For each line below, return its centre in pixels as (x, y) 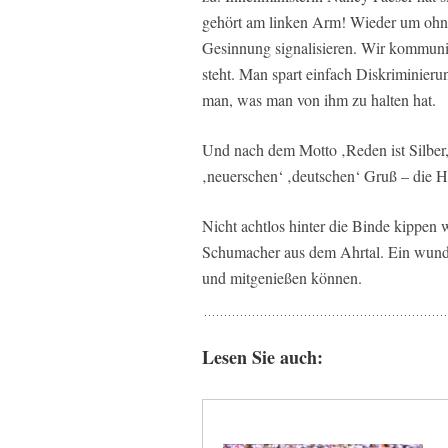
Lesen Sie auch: (265, 357)
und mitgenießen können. (282, 277)
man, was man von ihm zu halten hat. (319, 99)
